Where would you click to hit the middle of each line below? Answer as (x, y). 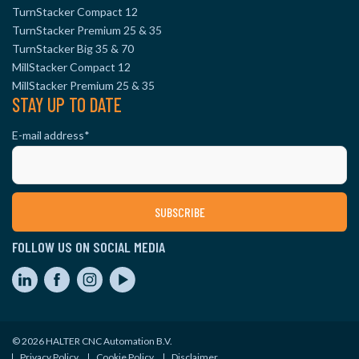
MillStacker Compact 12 (71, 67)
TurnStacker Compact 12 (75, 12)
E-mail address (48, 135)
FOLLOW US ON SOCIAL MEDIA (89, 247)
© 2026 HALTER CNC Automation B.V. (92, 341)
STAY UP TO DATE (67, 105)
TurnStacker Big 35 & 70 (73, 48)
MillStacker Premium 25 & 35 (83, 85)
